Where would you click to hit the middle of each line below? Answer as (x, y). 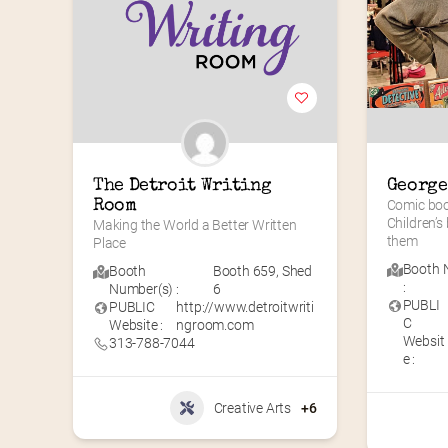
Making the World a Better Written (195, 224)
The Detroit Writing (182, 185)
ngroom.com (215, 324)
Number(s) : (144, 288)
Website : (136, 324)
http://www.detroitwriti (245, 306)
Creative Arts (252, 407)
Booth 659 (244, 270)
